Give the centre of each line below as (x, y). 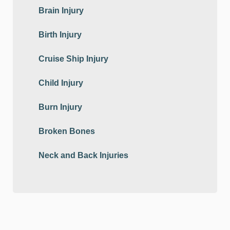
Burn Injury (60, 107)
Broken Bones (67, 131)
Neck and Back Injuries (83, 156)
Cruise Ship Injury (73, 59)
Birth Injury (60, 35)
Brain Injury (61, 11)
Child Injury (61, 83)
